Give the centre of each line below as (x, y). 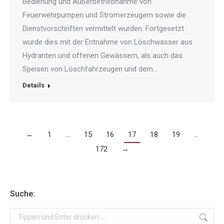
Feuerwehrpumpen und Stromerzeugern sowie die (104, 15)
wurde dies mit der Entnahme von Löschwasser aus (107, 42)
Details (33, 85)
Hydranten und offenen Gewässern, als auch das (102, 55)
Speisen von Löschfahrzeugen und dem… (90, 69)
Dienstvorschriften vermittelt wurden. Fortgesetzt (103, 28)
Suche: (22, 193)
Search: (22, 214)
